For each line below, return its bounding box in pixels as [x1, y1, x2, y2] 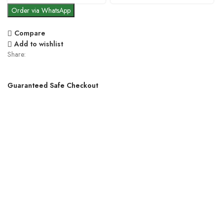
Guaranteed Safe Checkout [7, 80, 99, 90]
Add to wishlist [14, 39, 63, 49]
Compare [14, 28, 45, 38]
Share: [7, 49, 26, 59]
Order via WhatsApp [11, 5, 71, 15]
